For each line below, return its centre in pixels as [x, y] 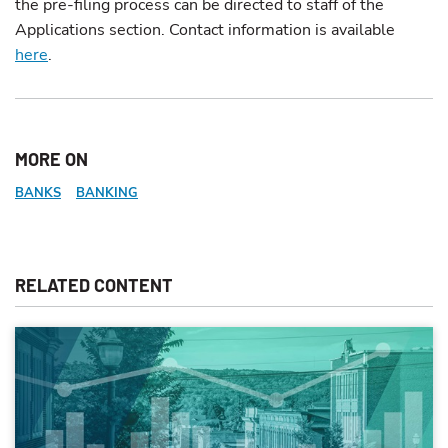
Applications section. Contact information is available [205, 30]
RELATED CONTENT [94, 285]
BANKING [107, 193]
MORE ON [51, 159]
